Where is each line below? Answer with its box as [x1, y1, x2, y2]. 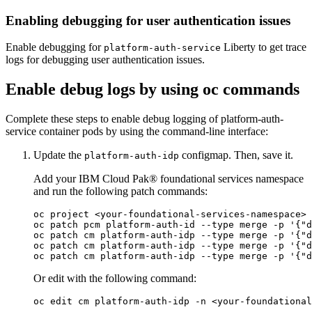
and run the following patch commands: [33, 185, 208, 198]
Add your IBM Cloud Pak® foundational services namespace [33, 173, 304, 185]
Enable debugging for [6, 41, 104, 54]
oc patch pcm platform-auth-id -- [33, 219, 212, 231]
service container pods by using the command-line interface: [6, 125, 268, 138]
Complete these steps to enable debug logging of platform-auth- [6, 113, 283, 125]
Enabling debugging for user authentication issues [6, 13, 290, 28]
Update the [33, 149, 84, 162]
